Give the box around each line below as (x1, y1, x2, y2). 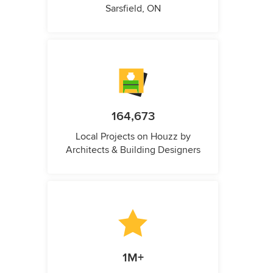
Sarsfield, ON (105, 2, 161, 15)
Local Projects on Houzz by (75, 130, 191, 143)
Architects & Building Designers (65, 144, 200, 157)
